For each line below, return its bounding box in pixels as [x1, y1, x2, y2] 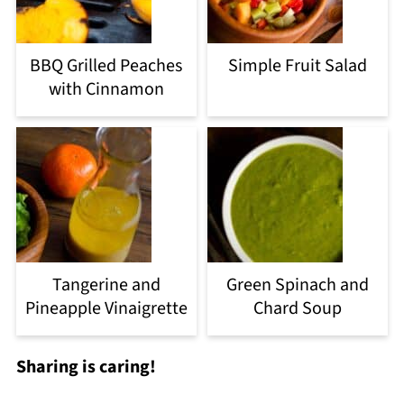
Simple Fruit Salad [228, 53, 368, 79]
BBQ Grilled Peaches [30, 53, 183, 79]
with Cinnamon [48, 77, 164, 103]
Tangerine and [51, 272, 161, 298]
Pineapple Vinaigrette [24, 296, 188, 322]
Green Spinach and [226, 272, 370, 298]
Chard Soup [253, 296, 343, 322]
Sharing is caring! [15, 354, 156, 381]
